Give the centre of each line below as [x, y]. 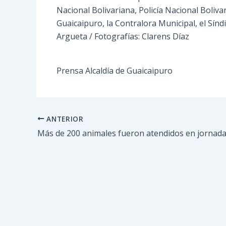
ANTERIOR [64, 119]
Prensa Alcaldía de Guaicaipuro [115, 70]
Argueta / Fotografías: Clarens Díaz [123, 36]
